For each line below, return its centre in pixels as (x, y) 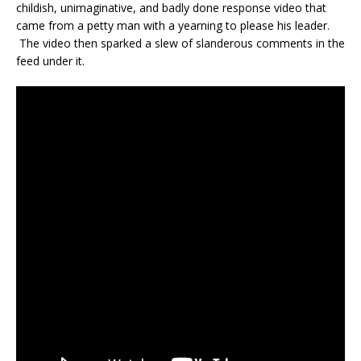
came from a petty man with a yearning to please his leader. (173, 25)
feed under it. (50, 60)
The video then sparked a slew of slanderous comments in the (180, 43)
